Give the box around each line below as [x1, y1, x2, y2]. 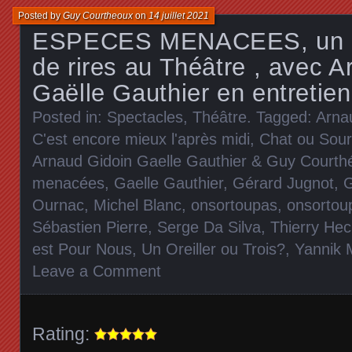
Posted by [18, 9, 63, 21]
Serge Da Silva [157, 218, 261, 236]
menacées [32, 174, 104, 192]
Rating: [32, 323, 90, 344]
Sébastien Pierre [32, 218, 148, 236]
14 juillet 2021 [148, 9, 209, 21]
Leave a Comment [32, 262, 161, 280]
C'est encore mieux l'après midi [32, 130, 250, 148]
